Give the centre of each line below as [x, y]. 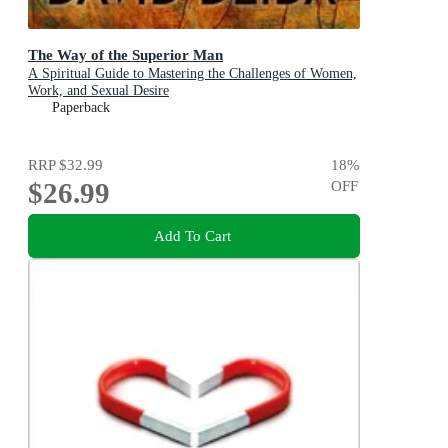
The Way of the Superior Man [125, 55]
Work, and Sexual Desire [98, 91]
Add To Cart [192, 235]
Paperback [81, 108]
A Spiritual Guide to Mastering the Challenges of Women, [192, 74]
